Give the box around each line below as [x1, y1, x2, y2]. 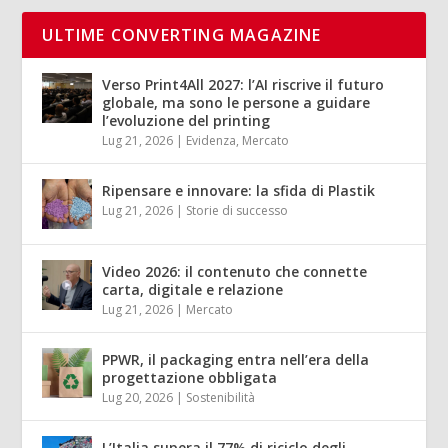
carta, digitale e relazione [102, 280, 284, 300]
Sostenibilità [186, 389, 256, 407]
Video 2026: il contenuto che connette [102, 262, 368, 282]
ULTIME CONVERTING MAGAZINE [42, 24, 322, 47]
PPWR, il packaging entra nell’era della [102, 350, 370, 370]
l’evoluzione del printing [102, 111, 271, 131]
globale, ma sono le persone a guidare [102, 93, 371, 113]
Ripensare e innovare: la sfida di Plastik [102, 181, 376, 201]
